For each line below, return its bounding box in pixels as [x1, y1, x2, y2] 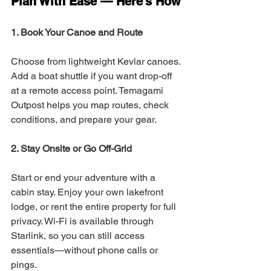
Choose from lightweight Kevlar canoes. [11, 56, 183, 67]
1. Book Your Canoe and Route [11, 27, 143, 38]
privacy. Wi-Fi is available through [11, 215, 156, 227]
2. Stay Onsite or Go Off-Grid [11, 143, 132, 154]
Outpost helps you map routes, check [11, 99, 171, 111]
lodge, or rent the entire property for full [11, 201, 178, 212]
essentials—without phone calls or [11, 244, 160, 256]
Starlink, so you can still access [11, 230, 147, 241]
